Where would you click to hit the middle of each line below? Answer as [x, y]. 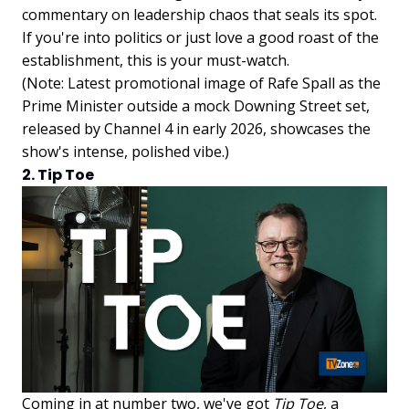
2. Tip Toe [58, 175]
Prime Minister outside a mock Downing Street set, [196, 106]
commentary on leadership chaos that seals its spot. [199, 15]
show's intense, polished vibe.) [126, 152]
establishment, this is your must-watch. [156, 61]
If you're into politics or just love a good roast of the [200, 38]
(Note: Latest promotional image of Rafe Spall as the [201, 84]
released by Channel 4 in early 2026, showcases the [196, 129]
